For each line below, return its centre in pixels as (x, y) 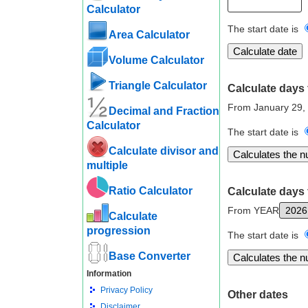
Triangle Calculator (157, 86)
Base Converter (149, 256)
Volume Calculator (156, 60)
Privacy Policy (126, 290)
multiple (107, 165)
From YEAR (253, 210)
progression (118, 231)
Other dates (257, 295)
